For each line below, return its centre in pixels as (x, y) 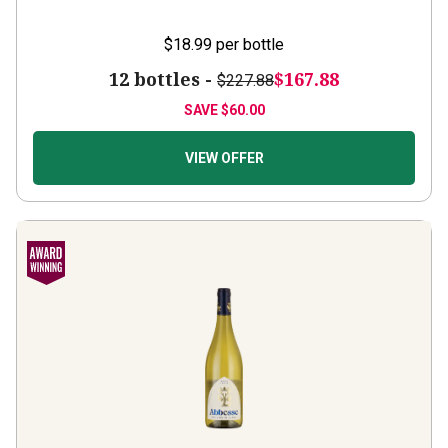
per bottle (250, 44)
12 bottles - (163, 79)
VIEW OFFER (224, 158)
